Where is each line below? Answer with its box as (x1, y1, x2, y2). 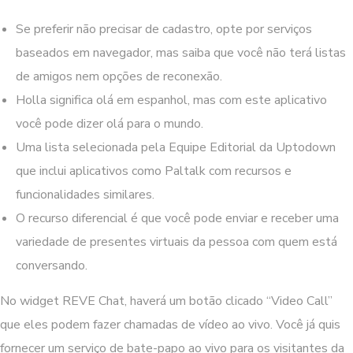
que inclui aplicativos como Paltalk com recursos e (16, 162, 292, 180)
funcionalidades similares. (16, 185, 154, 203)
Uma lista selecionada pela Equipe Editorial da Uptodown (16, 138, 336, 156)
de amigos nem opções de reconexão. (16, 67, 222, 85)
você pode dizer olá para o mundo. (16, 114, 203, 132)
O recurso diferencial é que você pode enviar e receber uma (16, 209, 339, 227)
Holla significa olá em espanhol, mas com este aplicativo (16, 91, 327, 109)
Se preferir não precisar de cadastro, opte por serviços (16, 20, 312, 38)
